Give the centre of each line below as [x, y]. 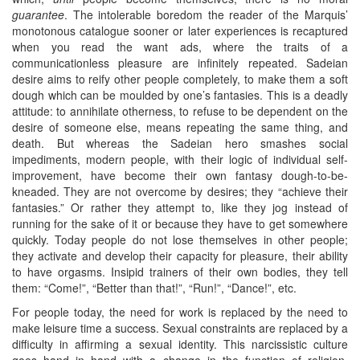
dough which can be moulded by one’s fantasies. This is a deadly [180, 94]
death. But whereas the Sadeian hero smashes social [180, 143]
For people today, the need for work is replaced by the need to [180, 311]
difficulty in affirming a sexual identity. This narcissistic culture [180, 344]
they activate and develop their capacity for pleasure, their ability [180, 255]
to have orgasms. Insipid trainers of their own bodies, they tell [180, 271]
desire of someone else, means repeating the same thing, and [180, 127]
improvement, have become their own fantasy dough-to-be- [180, 175]
